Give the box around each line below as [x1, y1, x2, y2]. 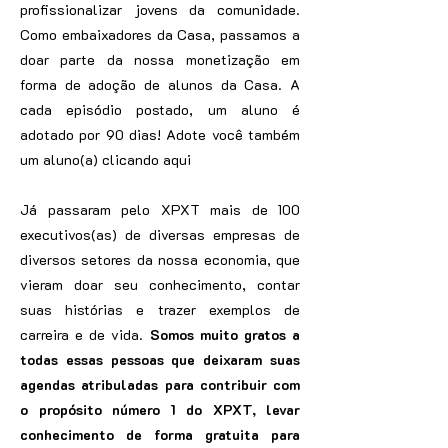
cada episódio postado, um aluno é [20, 100, 300, 119]
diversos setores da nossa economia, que [20, 250, 300, 269]
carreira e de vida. [20, 325, 150, 344]
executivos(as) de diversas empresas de [20, 225, 300, 244]
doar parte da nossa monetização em [20, 50, 300, 69]
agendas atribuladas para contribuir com [20, 375, 300, 394]
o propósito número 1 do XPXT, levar [20, 400, 300, 419]
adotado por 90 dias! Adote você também [20, 125, 300, 144]
